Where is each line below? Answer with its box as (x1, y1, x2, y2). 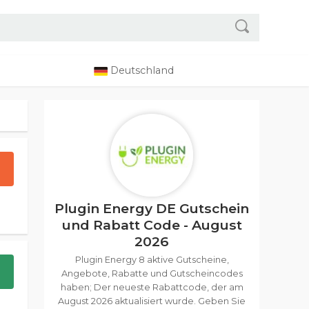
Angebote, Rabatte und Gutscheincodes (61, 268, 243, 279)
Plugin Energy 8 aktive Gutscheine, (74, 255, 229, 265)
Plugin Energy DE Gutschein (54, 200, 249, 217)
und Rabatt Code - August (61, 217, 242, 233)
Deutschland (108, 64, 174, 77)
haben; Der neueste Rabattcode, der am (60, 282, 243, 292)
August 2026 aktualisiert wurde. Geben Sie (58, 296, 246, 306)
